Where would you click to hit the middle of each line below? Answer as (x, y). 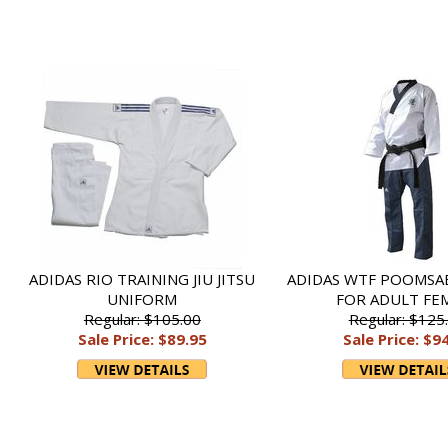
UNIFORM (142, 299)
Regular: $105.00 (142, 319)
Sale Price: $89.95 (142, 339)
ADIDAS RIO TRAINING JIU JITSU (142, 279)
